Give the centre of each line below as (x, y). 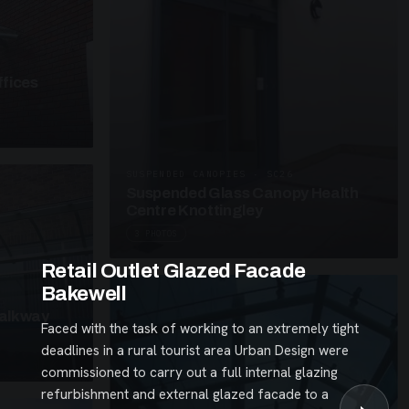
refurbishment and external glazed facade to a (184, 394)
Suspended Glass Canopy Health (242, 194)
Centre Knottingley (194, 211)
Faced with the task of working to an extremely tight (199, 329)
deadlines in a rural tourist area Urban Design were (194, 351)
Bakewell (84, 294)
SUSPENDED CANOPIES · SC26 (210, 174)
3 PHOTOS (156, 234)
